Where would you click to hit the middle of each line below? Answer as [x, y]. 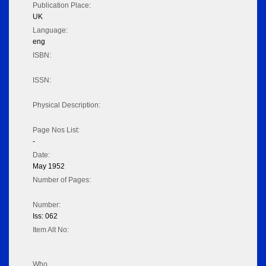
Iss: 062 [45, 216]
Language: [50, 31]
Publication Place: [62, 6]
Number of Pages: [62, 180]
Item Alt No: [51, 230]
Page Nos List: [56, 130]
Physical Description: [66, 105]
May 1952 [49, 167]
